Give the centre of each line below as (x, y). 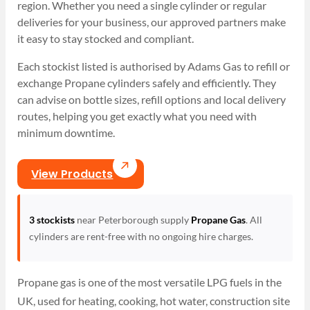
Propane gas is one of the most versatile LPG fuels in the (150, 282)
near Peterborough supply (133, 219)
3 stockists (52, 219)
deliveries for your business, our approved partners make (152, 22)
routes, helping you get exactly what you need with (137, 116)
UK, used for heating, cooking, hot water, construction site (154, 300)
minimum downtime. (67, 133)
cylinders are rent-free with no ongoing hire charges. (141, 236)
